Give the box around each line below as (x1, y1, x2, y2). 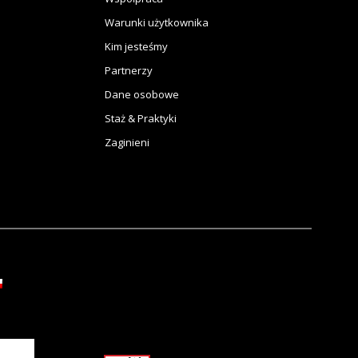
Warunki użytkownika (105, 14, 209, 30)
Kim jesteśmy (105, 38, 168, 54)
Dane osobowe (105, 86, 179, 101)
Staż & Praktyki (105, 110, 177, 125)
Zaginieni (105, 134, 149, 149)
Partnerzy (105, 62, 153, 78)
